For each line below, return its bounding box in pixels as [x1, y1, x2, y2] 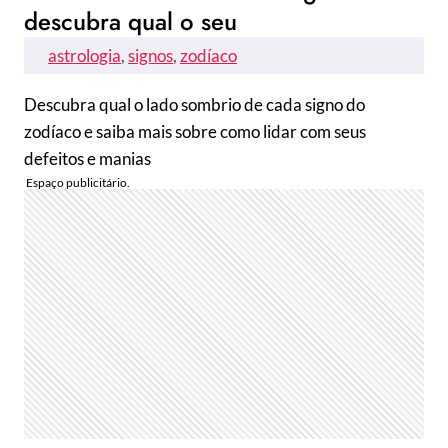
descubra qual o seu [24, 4, 237, 39]
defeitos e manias [24, 148, 151, 169]
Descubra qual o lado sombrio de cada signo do [24, 94, 365, 115]
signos [128, 45, 173, 66]
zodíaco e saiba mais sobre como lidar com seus [24, 121, 366, 142]
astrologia [48, 45, 121, 66]
